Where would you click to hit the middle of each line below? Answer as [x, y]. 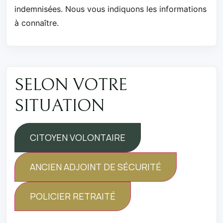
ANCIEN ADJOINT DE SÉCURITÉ [96, 167]
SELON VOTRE [71, 85]
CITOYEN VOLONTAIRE [78, 137]
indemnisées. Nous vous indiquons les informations [111, 9]
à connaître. [37, 23]
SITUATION [60, 106]
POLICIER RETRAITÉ [73, 196]
